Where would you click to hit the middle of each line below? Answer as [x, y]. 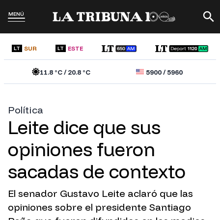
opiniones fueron [82, 150]
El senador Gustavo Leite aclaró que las [100, 193]
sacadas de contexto [97, 172]
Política [26, 110]
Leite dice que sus [84, 127]
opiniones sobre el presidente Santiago [99, 207]
